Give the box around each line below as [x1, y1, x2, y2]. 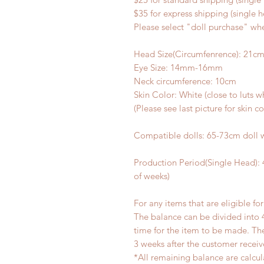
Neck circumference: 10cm [134, 75, 236, 87]
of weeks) [134, 170, 170, 181]
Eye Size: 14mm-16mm [134, 62, 225, 73]
